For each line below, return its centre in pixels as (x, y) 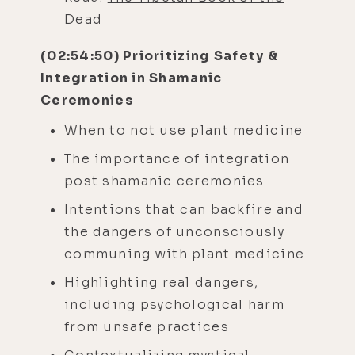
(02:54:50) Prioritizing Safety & (159, 55)
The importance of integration (177, 158)
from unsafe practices (147, 326)
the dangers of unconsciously (174, 231)
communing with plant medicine (185, 254)
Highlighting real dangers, (162, 282)
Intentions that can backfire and (184, 209)
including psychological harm (174, 304)
